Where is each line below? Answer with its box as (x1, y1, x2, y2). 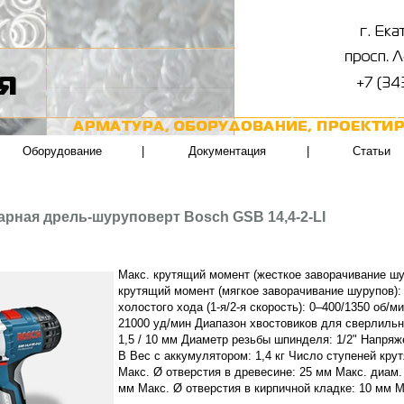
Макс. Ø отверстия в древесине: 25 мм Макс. (118, 365, 368, 380)
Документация (188, 144, 266, 158)
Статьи (353, 144, 391, 158)
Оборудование (22, 144, 102, 158)
